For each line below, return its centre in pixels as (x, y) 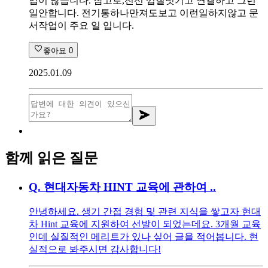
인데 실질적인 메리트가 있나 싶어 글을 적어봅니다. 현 (144, 237)
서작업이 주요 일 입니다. (81, 25)
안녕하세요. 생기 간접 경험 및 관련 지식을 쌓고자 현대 (145, 212)
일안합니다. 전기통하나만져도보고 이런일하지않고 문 (144, 13)
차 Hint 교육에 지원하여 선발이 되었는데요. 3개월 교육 (145, 224)
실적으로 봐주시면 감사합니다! (95, 249)
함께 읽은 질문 (51, 158)
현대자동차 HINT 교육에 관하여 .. (130, 187)
